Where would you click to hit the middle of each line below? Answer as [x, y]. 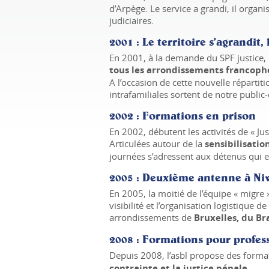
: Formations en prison [196, 116]
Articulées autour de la [157, 144]
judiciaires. [131, 21]
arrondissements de [152, 218]
